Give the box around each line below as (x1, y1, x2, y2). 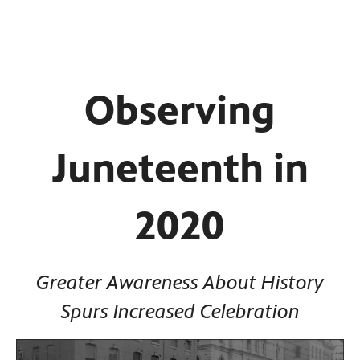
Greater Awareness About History (36, 271, 324, 294)
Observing (84, 87, 276, 134)
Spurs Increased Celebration (60, 300, 300, 323)
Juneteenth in (51, 145, 309, 192)
